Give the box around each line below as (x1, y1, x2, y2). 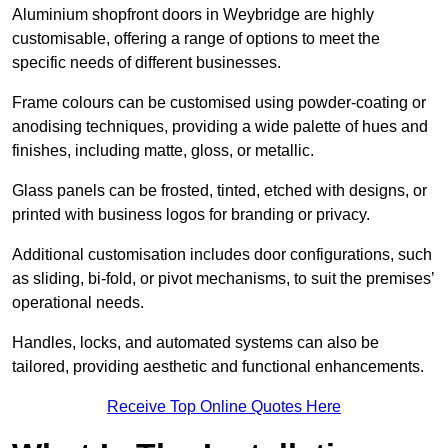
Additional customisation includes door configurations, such (12, 246, 432, 264)
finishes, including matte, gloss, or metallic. (12, 142, 318, 160)
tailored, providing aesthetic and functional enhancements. (12, 358, 424, 376)
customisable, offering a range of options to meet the (12, 30, 380, 48)
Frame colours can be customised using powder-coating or (12, 94, 426, 112)
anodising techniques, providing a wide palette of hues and (12, 118, 428, 136)
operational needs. (12, 294, 148, 312)
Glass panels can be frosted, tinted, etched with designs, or (12, 182, 427, 200)
